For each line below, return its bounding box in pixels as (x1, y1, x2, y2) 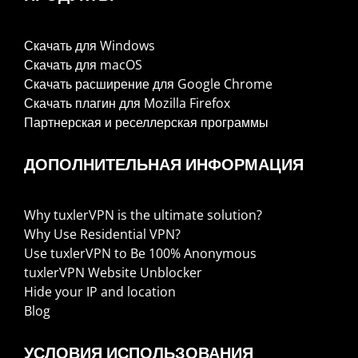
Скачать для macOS (24, 56, 143, 74)
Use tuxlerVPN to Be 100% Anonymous (24, 245, 257, 263)
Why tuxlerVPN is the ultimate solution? (24, 206, 263, 225)
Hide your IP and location (24, 283, 177, 301)
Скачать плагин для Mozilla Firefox (24, 94, 231, 113)
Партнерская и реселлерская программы (24, 113, 269, 132)
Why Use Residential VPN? (24, 225, 181, 244)
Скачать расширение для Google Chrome (24, 75, 273, 93)
